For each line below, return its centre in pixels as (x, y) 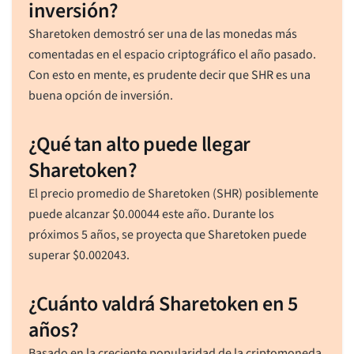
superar (50, 255)
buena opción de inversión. (100, 95)
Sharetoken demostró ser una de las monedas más (162, 34)
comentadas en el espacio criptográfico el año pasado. (172, 54)
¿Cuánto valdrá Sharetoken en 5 (163, 303)
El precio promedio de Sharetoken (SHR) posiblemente (173, 193)
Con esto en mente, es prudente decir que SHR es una (169, 75)
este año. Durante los (217, 214)
